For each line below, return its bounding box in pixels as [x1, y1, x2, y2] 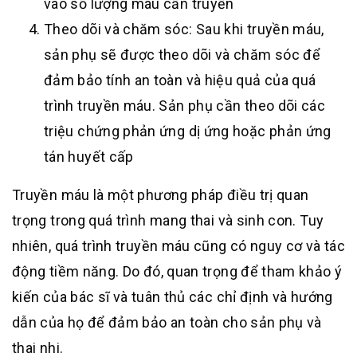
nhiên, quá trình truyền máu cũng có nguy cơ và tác [12, 237, 345, 254]
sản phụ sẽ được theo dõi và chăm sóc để [44, 45, 321, 63]
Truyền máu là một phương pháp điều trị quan [12, 186, 309, 203]
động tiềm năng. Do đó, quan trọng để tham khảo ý [12, 262, 343, 280]
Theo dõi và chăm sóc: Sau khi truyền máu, [44, 20, 324, 37]
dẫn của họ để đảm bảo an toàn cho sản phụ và [12, 313, 322, 331]
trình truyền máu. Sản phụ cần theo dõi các [44, 96, 326, 114]
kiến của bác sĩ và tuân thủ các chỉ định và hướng [12, 288, 333, 305]
